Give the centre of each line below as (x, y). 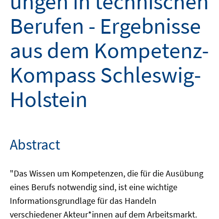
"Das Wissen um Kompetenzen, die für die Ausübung (107, 173)
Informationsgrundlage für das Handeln (83, 201)
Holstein (49, 99)
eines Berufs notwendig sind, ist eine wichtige (94, 187)
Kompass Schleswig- (105, 75)
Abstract (35, 144)
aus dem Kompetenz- (109, 50)
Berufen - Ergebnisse (105, 26)
